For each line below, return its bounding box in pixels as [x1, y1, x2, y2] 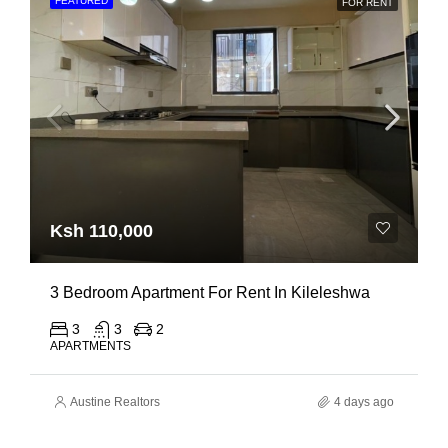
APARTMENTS [50, 339, 131, 353]
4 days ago [334, 395, 394, 409]
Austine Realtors [70, 395, 160, 409]
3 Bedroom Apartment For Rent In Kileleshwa [50, 284, 370, 301]
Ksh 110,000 [50, 221, 153, 241]
